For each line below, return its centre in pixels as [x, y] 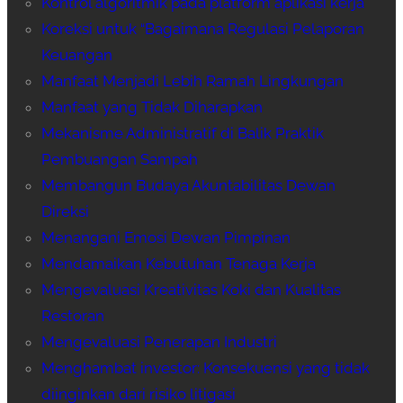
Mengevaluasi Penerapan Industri [159, 342]
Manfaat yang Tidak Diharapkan [152, 107]
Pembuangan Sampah [119, 160]
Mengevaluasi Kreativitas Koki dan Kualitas [191, 290]
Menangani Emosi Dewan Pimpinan [166, 238]
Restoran [72, 316]
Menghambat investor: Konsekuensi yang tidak [205, 368]
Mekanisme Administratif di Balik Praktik [182, 134]
